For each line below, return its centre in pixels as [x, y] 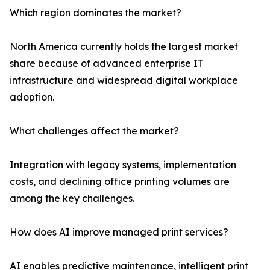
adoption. [32, 97]
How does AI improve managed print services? [119, 232]
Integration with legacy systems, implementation [123, 165]
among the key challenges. [72, 199]
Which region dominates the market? [96, 13]
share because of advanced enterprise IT [107, 64]
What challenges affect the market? [94, 131]
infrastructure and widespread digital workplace [124, 80]
